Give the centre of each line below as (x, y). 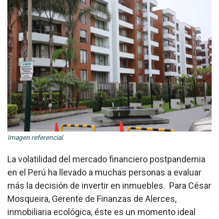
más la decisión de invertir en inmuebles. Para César (109, 185)
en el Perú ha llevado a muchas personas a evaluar (104, 172)
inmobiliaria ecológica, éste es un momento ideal (101, 212)
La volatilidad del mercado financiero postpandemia (106, 159)
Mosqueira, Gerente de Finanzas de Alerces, (92, 198)
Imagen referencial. (36, 137)
